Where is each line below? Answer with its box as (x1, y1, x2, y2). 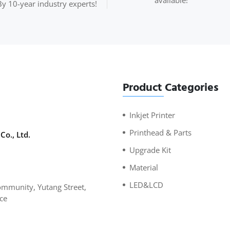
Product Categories (123, 78, 219, 97)
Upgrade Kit (129, 144, 171, 155)
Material (129, 162, 158, 172)
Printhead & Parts (129, 127, 191, 138)
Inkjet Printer (129, 109, 175, 120)
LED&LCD (129, 179, 163, 190)
